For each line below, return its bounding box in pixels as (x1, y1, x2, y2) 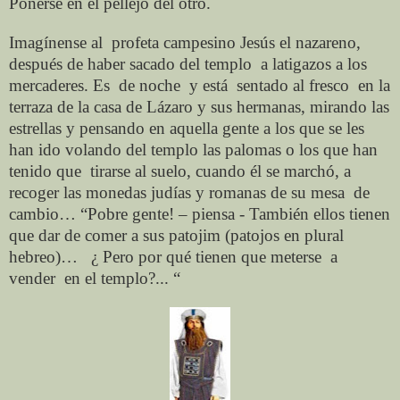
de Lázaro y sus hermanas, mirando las (126, 96, 389, 116)
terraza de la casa (9, 96, 121, 116)
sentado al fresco (237, 75, 349, 95)
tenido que (9, 161, 81, 180)
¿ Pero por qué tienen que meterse (91, 246, 321, 266)
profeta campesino (112, 32, 236, 52)
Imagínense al (9, 32, 103, 52)
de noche (119, 75, 180, 95)
